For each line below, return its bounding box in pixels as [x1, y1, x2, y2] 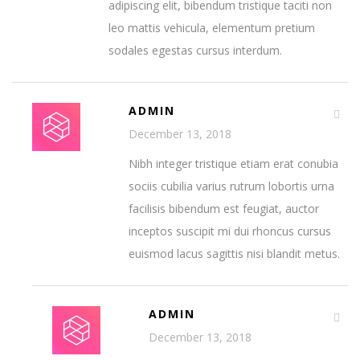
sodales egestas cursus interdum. [108, 43, 282, 58]
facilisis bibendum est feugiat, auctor [129, 201, 319, 216]
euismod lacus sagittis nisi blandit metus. [129, 246, 340, 261]
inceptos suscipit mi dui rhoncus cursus [129, 223, 331, 239]
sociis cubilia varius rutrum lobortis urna [129, 178, 334, 194]
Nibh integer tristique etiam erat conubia [129, 156, 338, 171]
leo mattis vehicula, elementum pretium [108, 20, 315, 35]
